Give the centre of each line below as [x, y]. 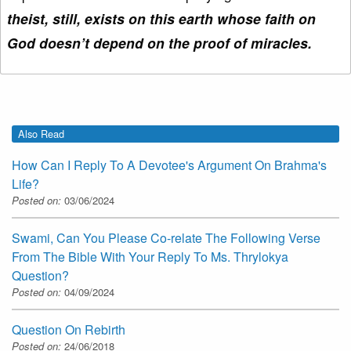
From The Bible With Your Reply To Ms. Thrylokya [150, 257]
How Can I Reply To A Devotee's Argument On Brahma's [169, 165]
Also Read [41, 133]
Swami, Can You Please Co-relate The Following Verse [166, 238]
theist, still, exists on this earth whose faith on [161, 18]
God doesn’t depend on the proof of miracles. [159, 42]
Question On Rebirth [69, 330]
